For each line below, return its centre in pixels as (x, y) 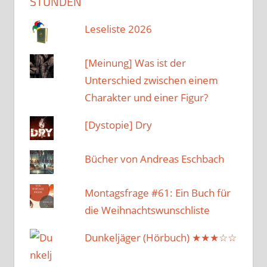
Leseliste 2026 (119, 29)
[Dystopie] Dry (119, 125)
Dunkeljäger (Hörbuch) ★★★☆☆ (161, 237)
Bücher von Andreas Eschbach (155, 159)
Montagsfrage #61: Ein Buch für (158, 193)
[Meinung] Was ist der (136, 63)
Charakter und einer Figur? (147, 97)
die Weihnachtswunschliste (148, 210)
